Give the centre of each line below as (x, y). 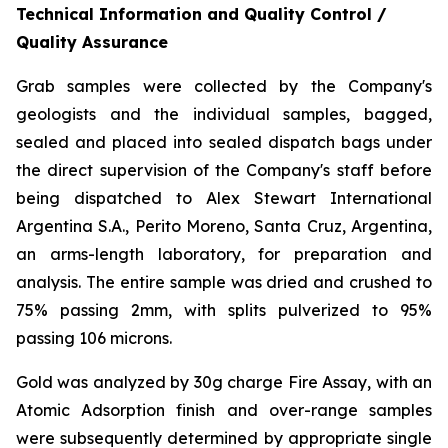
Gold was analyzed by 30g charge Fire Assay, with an (224, 382)
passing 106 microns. (94, 338)
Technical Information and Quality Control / (201, 14)
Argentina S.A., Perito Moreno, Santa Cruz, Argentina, (224, 226)
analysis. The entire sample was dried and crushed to (224, 282)
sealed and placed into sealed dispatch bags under (224, 142)
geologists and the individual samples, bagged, (224, 114)
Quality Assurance (92, 42)
